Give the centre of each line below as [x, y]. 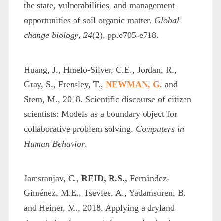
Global [166, 20]
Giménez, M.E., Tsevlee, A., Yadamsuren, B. [105, 193]
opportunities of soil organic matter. [89, 20]
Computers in [160, 129]
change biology [51, 35]
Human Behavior [54, 143]
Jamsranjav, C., [52, 178]
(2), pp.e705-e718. [125, 35]
